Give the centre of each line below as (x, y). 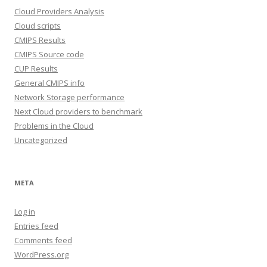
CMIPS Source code (49, 54)
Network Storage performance (69, 97)
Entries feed (36, 226)
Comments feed (43, 240)
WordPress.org (41, 254)
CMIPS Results (40, 40)
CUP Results (36, 68)
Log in (25, 211)
